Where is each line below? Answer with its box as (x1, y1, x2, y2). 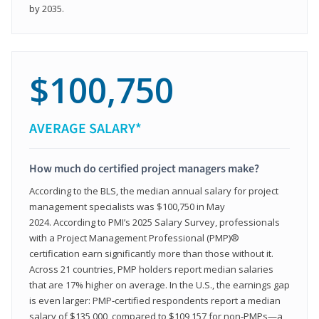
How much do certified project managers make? (29, 160, 259, 177)
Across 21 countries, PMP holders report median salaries (29, 262, 273, 276)
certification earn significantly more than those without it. (29, 246, 273, 260)
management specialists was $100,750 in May (29, 199, 225, 213)
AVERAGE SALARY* (29, 118, 142, 139)
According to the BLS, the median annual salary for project (29, 184, 278, 197)
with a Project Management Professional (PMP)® (29, 231, 239, 244)
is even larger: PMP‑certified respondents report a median (29, 293, 281, 307)
